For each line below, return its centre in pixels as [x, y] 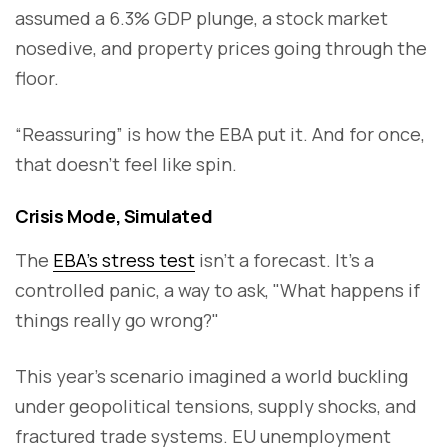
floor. [37, 78]
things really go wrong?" [117, 320]
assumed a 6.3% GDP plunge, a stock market [201, 18]
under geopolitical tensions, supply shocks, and [216, 406]
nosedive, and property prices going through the [221, 48]
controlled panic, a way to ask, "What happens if [217, 290]
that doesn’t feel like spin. [126, 164]
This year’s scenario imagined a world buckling [211, 376]
